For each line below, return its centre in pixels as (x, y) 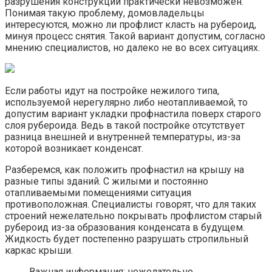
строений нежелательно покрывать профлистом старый (133, 216)
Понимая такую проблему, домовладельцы (105, 13)
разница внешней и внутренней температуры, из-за (123, 137)
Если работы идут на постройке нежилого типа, (112, 91)
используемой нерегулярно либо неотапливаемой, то (126, 103)
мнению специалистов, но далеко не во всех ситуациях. (132, 48)
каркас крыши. (39, 251)
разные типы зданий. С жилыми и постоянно (107, 182)
